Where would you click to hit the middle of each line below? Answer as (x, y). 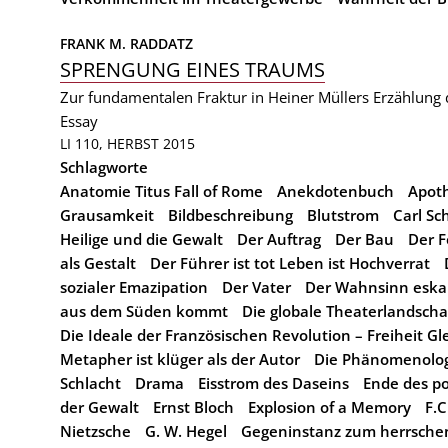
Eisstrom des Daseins (273, 383)
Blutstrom (343, 215)
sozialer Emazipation (134, 287)
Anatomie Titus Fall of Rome (161, 191)
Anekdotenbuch (335, 191)
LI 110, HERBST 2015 (127, 143)
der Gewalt (99, 407)
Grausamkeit (107, 215)
